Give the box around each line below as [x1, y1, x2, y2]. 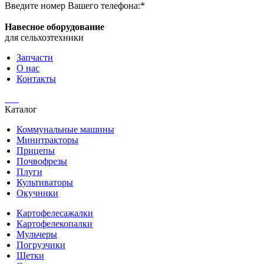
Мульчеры [16, 229, 57, 240]
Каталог [5, 104, 37, 115]
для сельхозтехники [5, 32, 84, 43]
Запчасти [16, 52, 53, 63]
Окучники [16, 188, 58, 199]
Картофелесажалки [16, 208, 93, 219]
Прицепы [16, 146, 55, 156]
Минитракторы [16, 135, 78, 146]
